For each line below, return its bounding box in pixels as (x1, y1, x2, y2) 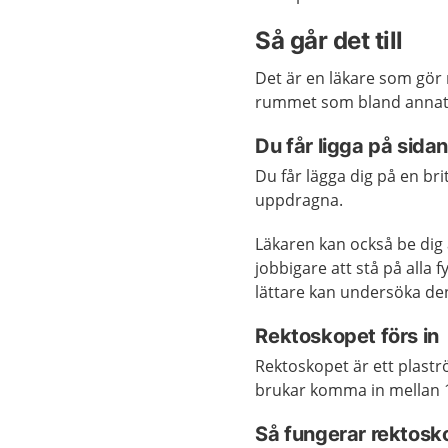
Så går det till (255, 26, 403, 55)
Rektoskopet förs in (255, 324, 439, 348)
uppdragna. (255, 189, 344, 211)
